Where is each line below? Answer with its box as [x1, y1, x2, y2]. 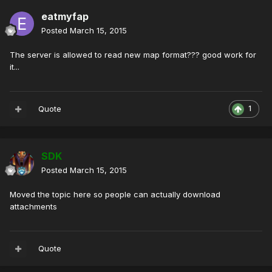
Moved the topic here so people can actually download [10, 189, 220, 200]
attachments [10, 202, 57, 212]
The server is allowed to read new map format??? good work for [10, 50, 256, 60]
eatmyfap [41, 10, 89, 23]
